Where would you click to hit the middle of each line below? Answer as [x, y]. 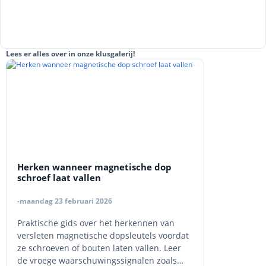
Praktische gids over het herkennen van [96, 223]
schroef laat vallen [59, 178]
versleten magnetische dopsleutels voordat [103, 235]
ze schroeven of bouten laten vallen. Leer [99, 248]
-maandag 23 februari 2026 [65, 201]
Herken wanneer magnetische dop [94, 167]
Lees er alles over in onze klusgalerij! [70, 54]
